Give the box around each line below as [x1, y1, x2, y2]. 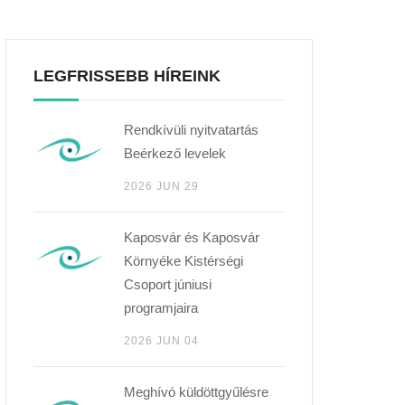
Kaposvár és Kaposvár [124, 230, 259, 245]
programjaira [124, 300, 198, 316]
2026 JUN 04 [124, 334, 199, 347]
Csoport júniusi [124, 277, 212, 292]
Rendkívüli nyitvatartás [124, 122, 259, 137]
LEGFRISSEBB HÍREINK [33, 67, 221, 85]
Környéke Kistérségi [124, 253, 243, 268]
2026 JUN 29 [124, 180, 199, 193]
